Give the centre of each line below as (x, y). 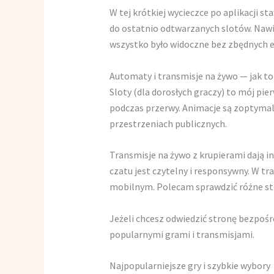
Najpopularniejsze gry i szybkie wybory (190, 266)
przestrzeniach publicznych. (168, 123)
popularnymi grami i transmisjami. (182, 234)
